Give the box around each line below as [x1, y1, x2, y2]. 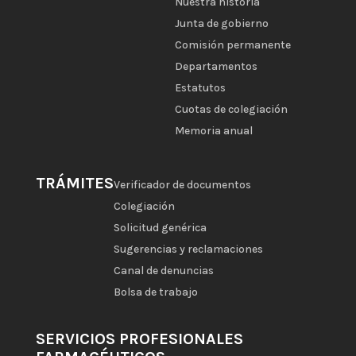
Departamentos [174, 60, 257, 74]
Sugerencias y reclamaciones [113, 242, 263, 257]
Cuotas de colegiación [174, 103, 288, 117]
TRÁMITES [35, 174, 114, 193]
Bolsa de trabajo [113, 285, 198, 300]
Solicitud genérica [113, 221, 207, 235]
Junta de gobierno [174, 17, 269, 31]
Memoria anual [174, 124, 253, 138]
